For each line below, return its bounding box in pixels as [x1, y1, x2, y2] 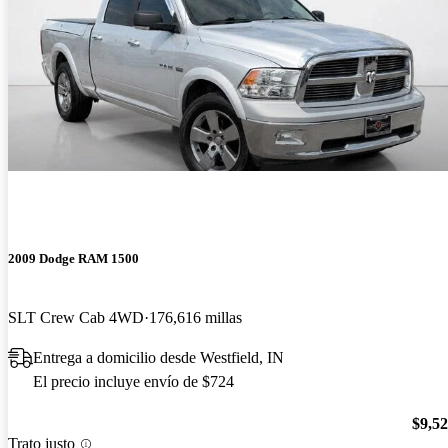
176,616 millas [149, 308, 242, 326]
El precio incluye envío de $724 [33, 372, 234, 390]
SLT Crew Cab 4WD [8, 308, 144, 326]
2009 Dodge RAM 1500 [8, 250, 139, 266]
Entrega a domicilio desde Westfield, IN [33, 348, 284, 366]
